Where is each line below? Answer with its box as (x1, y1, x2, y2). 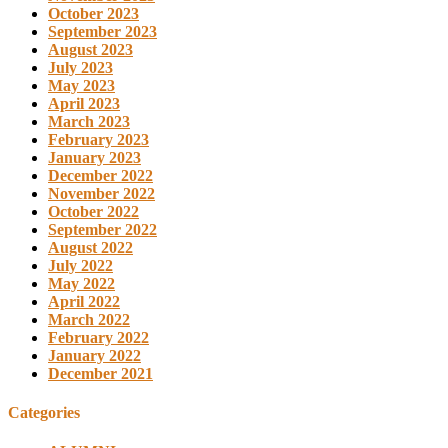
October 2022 (48, 202, 139, 220)
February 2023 (48, 130, 149, 148)
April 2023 (48, 94, 120, 112)
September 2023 (48, 22, 157, 40)
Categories (8, 403, 80, 421)
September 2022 (48, 220, 157, 238)
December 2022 (48, 166, 153, 184)
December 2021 (48, 364, 153, 382)
